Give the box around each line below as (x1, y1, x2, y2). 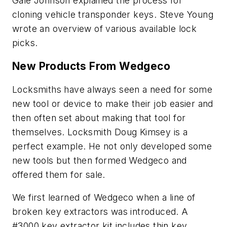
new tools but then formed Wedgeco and (12, 155, 187, 166)
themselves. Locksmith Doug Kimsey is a (12, 126, 188, 137)
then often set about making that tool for (12, 112, 186, 123)
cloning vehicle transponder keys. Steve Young (12, 9, 213, 20)
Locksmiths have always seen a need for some (12, 84, 213, 95)
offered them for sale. (12, 169, 105, 180)
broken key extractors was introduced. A (12, 206, 188, 217)
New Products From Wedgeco (12, 59, 170, 72)
